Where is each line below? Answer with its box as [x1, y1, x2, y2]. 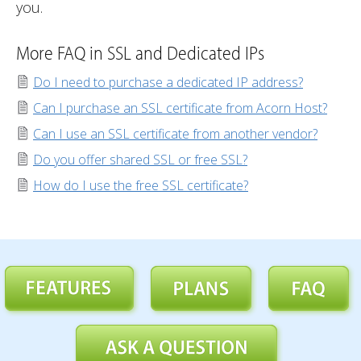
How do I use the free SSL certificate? [33, 176, 248, 194]
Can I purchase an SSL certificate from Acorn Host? [33, 98, 327, 117]
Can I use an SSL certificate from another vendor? [33, 124, 317, 143]
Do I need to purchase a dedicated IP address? [33, 73, 303, 91]
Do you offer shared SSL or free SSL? [33, 150, 247, 168]
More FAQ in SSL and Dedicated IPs [16, 39, 264, 64]
